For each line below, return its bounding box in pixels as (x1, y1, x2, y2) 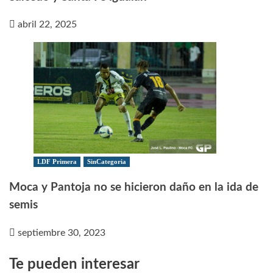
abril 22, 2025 (18, 19, 77, 30)
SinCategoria (87, 158, 126, 166)
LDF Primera (37, 158, 77, 166)
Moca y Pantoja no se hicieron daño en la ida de (9, 181, 258, 193)
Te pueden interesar (9, 257, 140, 272)
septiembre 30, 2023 (18, 227, 105, 238)
